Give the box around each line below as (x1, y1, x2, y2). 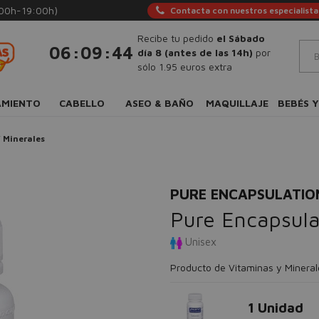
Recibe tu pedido (137, 31, 216, 44)
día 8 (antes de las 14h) (137, 46, 253, 58)
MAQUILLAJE (206, 96, 268, 109)
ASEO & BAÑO (125, 96, 194, 109)
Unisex (182, 236, 216, 248)
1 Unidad (248, 300, 303, 315)
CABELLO (58, 96, 105, 109)
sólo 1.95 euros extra (137, 60, 232, 73)
